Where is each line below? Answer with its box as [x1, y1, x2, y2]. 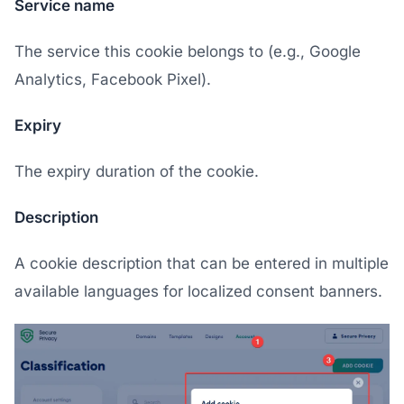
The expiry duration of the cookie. [14, 162, 259, 180]
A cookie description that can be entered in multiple [14, 254, 389, 272]
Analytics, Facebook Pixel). [14, 70, 211, 88]
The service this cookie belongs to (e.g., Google [14, 42, 361, 60]
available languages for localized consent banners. [14, 282, 382, 300]
